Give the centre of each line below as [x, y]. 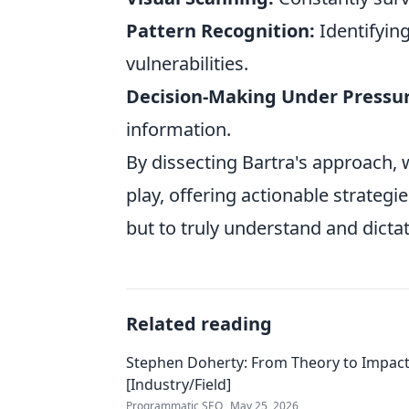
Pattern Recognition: [220, 31]
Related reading [199, 324]
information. [178, 129]
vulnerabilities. [187, 63]
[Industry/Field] [178, 384]
